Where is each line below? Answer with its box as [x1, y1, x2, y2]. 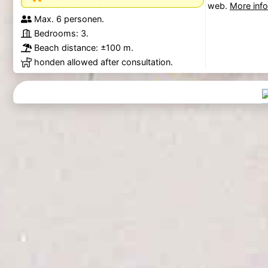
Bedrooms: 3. [33, 28, 89, 38]
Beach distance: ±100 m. [33, 42, 133, 53]
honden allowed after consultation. [33, 56, 173, 67]
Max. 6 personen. [33, 13, 104, 24]
